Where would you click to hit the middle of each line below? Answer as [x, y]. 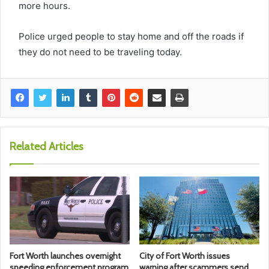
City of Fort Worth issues [185, 255]
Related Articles [47, 147]
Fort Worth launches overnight [65, 255]
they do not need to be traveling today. [100, 52]
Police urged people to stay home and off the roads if [131, 37]
